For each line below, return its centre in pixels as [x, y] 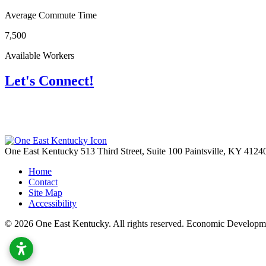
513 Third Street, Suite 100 [133, 151]
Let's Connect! [49, 81]
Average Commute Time [51, 15]
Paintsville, [206, 151]
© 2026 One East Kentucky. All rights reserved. [96, 223]
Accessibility [53, 203]
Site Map [45, 192]
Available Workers [39, 56]
